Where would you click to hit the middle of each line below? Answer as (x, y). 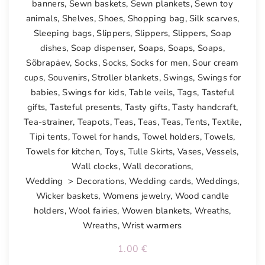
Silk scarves (214, 18)
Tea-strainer (48, 122)
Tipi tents (49, 136)
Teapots (93, 122)
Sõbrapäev (48, 62)
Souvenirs (67, 77)
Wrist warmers (152, 225)
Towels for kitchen (63, 151)
